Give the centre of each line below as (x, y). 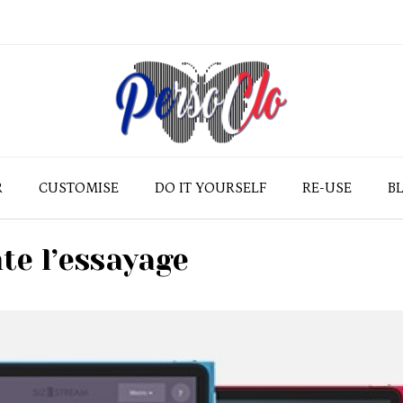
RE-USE (327, 188)
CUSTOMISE (79, 188)
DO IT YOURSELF (210, 188)
